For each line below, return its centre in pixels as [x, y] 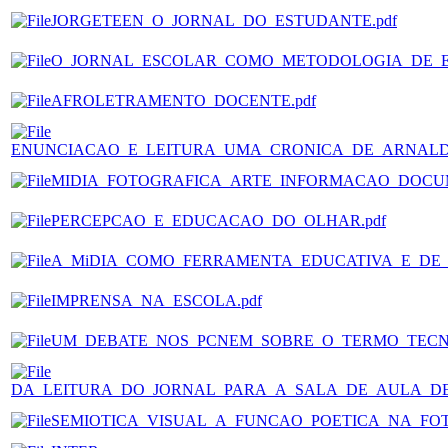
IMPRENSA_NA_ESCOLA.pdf [156, 300]
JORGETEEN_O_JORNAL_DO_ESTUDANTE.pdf [224, 20]
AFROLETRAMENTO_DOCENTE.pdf [183, 100]
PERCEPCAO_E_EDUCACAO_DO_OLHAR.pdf [218, 220]
